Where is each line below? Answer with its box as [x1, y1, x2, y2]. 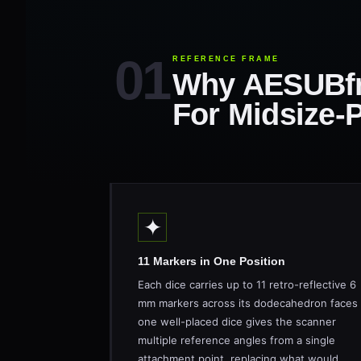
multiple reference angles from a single [138, 327, 335, 340]
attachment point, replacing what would [138, 346, 338, 359]
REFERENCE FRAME [172, 48, 280, 56]
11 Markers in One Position [138, 248, 285, 261]
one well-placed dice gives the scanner [138, 309, 336, 322]
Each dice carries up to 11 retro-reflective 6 [138, 272, 356, 284]
